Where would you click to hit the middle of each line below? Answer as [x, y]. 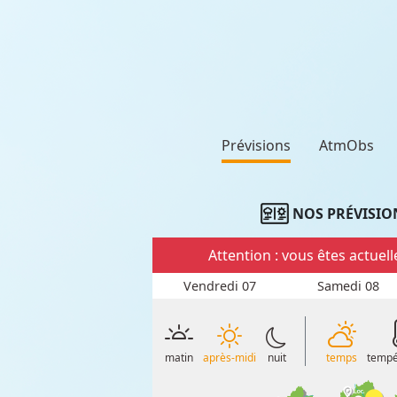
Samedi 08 [348, 286]
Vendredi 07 [219, 286]
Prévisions [256, 145]
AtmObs [346, 145]
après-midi [230, 358]
